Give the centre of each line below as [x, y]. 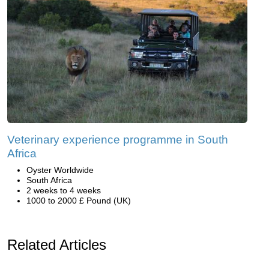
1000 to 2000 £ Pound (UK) [79, 200]
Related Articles [57, 244]
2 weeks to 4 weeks [64, 190]
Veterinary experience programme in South [118, 139]
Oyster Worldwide [60, 170]
